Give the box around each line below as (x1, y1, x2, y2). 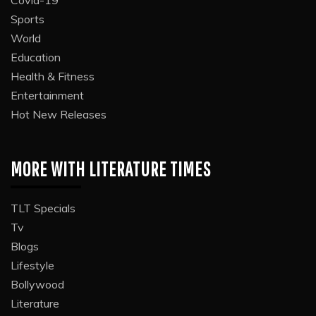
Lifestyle (11, 257, 54, 272)
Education (11, 49, 61, 64)
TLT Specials (11, 200, 75, 215)
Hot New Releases (11, 107, 107, 121)
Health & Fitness (11, 68, 95, 83)
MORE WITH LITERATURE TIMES (11, 157, 211, 181)
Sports (11, 11, 44, 26)
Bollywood (11, 276, 64, 291)
